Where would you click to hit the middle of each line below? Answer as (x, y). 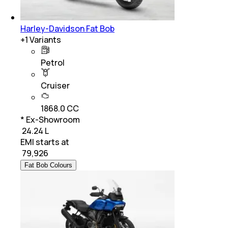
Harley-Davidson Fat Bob (67, 29)
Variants (45, 40)
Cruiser (55, 86)
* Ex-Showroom (50, 120)
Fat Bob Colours (48, 165)
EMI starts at (45, 142)
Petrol (53, 63)
